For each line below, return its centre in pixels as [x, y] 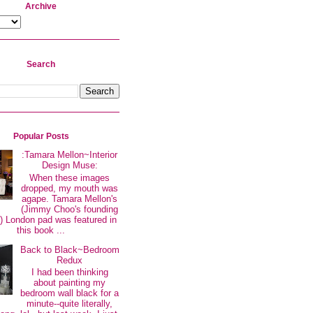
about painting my [70, 283]
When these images [70, 177]
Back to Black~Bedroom [70, 249]
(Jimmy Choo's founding [70, 209]
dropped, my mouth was [70, 188]
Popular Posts [41, 136]
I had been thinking [70, 272]
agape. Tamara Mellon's [70, 198]
